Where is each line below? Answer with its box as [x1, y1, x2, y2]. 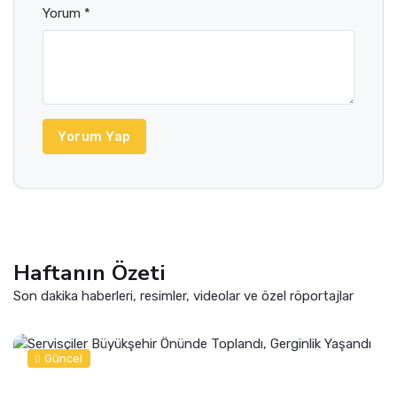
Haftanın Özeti [13, 257, 166, 288]
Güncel [44, 351, 83, 365]
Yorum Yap [58, 128, 131, 144]
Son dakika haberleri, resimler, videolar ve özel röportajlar [13, 287, 354, 304]
